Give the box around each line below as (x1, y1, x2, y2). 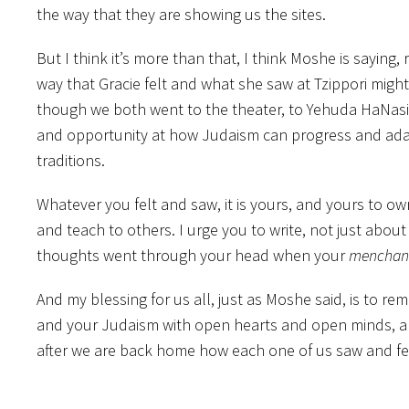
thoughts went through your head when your (37, 244, 349, 266)
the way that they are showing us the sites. (37, 3, 326, 25)
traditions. (37, 149, 105, 171)
